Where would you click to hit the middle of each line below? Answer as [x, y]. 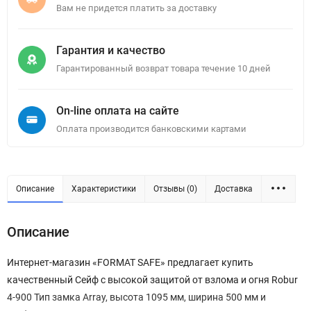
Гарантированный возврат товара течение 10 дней [163, 69]
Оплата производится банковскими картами [151, 129]
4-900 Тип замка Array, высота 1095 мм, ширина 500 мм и [136, 297]
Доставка [234, 189]
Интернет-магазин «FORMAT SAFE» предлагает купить [130, 263]
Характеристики [104, 189]
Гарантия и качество [111, 51]
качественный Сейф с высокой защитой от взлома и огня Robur [152, 280]
